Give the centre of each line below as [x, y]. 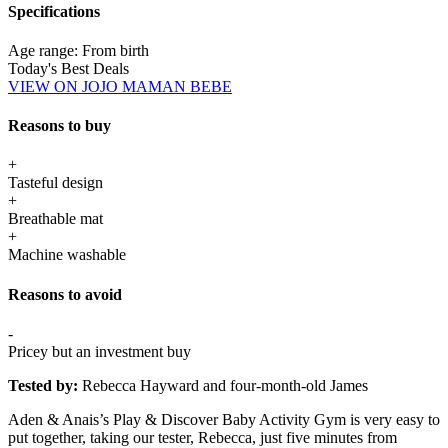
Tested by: [45, 385]
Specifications [54, 11]
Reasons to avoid [65, 294]
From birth [115, 50]
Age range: [45, 50]
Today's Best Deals [68, 68]
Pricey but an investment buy [99, 351]
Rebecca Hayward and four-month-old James [225, 385]
